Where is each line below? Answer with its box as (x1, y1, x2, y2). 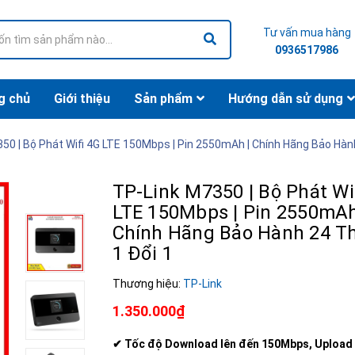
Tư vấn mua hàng (262, 26, 351, 39)
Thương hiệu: (112, 277, 183, 290)
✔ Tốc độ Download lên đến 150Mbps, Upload (112, 338, 353, 350)
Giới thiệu (53, 91, 110, 106)
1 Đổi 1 (112, 242, 174, 265)
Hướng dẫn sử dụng (227, 91, 343, 106)
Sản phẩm (133, 91, 193, 106)
